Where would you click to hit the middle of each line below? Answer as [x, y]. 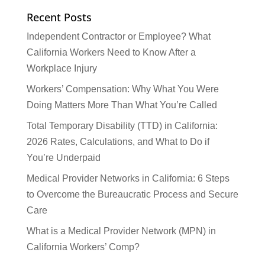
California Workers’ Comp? [83, 247]
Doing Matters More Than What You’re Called [122, 105]
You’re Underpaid [63, 158]
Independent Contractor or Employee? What [118, 36]
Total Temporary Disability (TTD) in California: [122, 126]
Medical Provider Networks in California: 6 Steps [128, 178]
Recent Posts [59, 17]
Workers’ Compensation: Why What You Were [122, 89]
